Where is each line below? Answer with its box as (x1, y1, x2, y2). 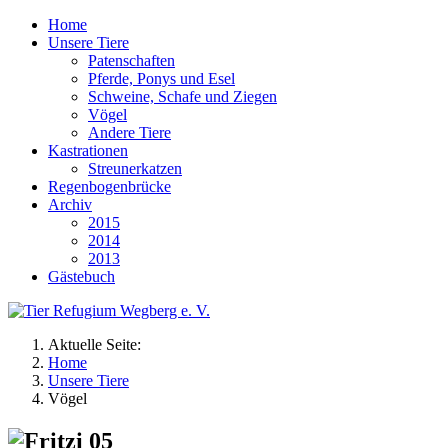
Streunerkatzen (88, 160, 182, 177)
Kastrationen (48, 142, 128, 159)
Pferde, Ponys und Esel (88, 70, 235, 87)
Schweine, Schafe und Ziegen (88, 88, 277, 105)
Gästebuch (48, 268, 115, 285)
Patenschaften (88, 52, 175, 69)
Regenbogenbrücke (48, 178, 171, 195)
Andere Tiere (88, 124, 171, 141)
